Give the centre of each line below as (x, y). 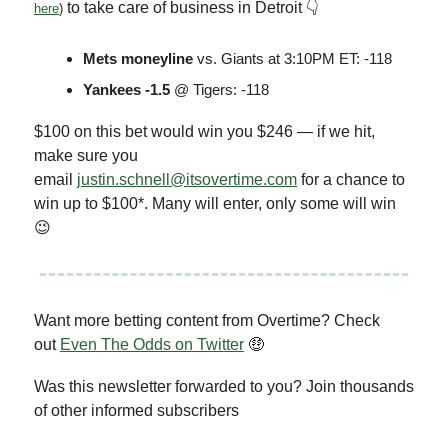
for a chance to (351, 179)
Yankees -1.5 (126, 89)
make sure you (86, 155)
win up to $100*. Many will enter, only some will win (215, 203)
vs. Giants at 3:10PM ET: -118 (292, 58)
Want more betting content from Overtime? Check (207, 320)
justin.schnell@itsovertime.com (187, 179)
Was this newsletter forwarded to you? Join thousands (224, 386)
